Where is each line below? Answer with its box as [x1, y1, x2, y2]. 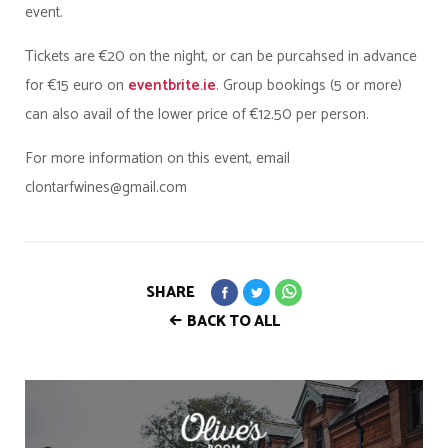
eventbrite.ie [128, 73, 216, 99]
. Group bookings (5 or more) [216, 73, 402, 99]
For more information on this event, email [25, 146, 290, 172]
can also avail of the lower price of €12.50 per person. [25, 102, 373, 128]
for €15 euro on [25, 73, 128, 99]
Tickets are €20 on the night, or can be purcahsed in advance [25, 44, 417, 70]
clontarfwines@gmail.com [25, 175, 187, 201]
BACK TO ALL [186, 309, 280, 335]
